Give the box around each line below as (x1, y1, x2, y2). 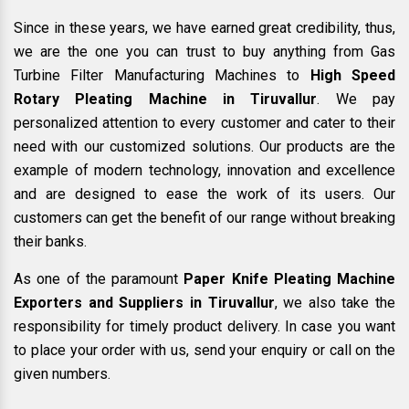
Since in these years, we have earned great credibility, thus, (14, 19, 395, 37)
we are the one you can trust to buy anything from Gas (14, 43, 395, 61)
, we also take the (274, 294, 395, 312)
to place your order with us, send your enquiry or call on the (14, 341, 395, 360)
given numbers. (14, 365, 110, 383)
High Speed (309, 67, 396, 85)
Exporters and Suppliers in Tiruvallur (14, 294, 275, 312)
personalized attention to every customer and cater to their (14, 114, 395, 132)
